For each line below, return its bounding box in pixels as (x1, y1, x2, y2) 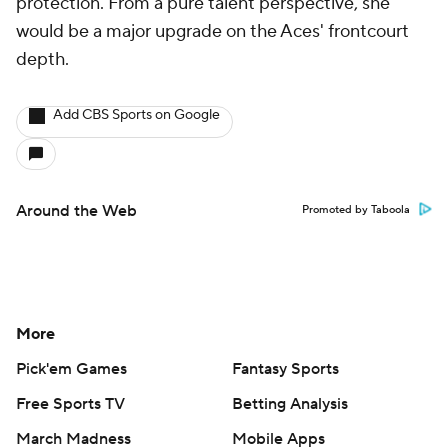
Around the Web (16, 201, 137, 222)
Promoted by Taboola (302, 203, 410, 218)
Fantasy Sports (232, 359, 339, 380)
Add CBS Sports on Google (53, 106, 220, 125)
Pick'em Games (16, 359, 127, 380)
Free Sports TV (16, 394, 125, 415)
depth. (16, 48, 73, 72)
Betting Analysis (232, 394, 348, 415)
